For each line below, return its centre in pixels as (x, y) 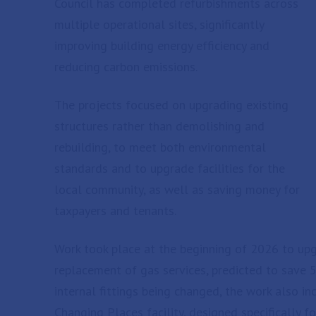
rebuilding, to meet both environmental (160, 147)
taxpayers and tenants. (115, 211)
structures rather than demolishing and (159, 126)
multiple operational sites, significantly (159, 24)
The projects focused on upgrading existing (171, 105)
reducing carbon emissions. (126, 67)
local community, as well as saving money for (177, 189)
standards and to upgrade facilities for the (170, 168)
